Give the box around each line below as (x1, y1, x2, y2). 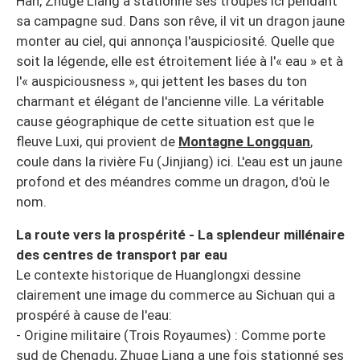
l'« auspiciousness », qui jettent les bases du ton (16, 72, 307, 89)
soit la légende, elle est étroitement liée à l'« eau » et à (16, 52, 343, 69)
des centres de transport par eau (16, 246, 227, 263)
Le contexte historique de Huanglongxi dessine (16, 266, 301, 283)
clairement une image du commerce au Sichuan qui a (16, 286, 335, 303)
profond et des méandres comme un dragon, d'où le (16, 173, 329, 190)
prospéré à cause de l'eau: (16, 306, 172, 323)
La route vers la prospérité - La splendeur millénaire (16, 226, 345, 243)
